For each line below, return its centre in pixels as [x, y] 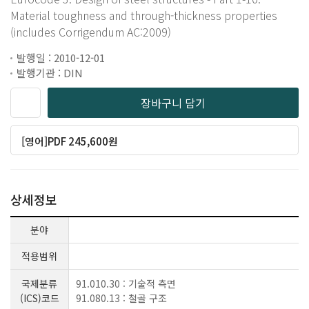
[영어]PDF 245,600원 [70, 141]
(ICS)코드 [39, 298]
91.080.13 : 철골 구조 [121, 298]
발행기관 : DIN [50, 72]
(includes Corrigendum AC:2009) [91, 31]
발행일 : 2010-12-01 [61, 57]
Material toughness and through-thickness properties [144, 15]
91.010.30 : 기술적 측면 [126, 283]
